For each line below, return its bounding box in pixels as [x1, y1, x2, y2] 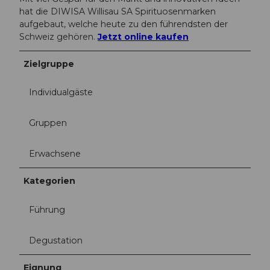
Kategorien [24, 175, 76, 187]
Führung [29, 204, 65, 215]
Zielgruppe [24, 58, 75, 69]
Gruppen [29, 118, 67, 129]
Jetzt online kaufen [98, 31, 189, 42]
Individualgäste [29, 87, 93, 98]
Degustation [29, 234, 83, 246]
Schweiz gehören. [19, 31, 98, 42]
